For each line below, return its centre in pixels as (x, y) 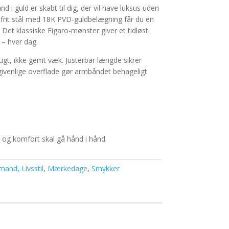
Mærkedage (67, 169)
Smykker (105, 169)
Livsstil (32, 169)
